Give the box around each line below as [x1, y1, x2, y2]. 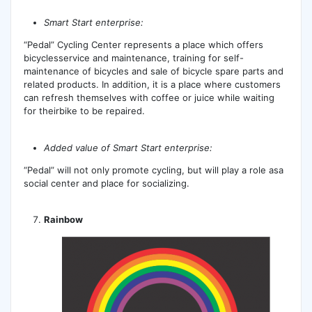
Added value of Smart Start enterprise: [44, 141, 213, 153]
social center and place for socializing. [23, 177, 189, 189]
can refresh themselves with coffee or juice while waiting [23, 92, 274, 104]
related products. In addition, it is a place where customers [23, 79, 281, 91]
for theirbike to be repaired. [23, 105, 145, 117]
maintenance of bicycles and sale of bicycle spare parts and [23, 65, 283, 77]
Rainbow [44, 214, 84, 225]
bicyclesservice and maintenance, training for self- [23, 52, 244, 64]
